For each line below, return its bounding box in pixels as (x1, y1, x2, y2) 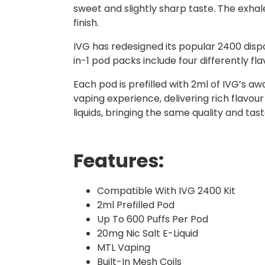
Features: (73, 147, 164, 174)
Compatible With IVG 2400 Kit (97, 184, 235, 198)
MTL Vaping (97, 241, 150, 255)
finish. (73, 16, 99, 30)
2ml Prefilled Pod (97, 198, 174, 212)
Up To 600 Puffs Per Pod (97, 212, 208, 227)
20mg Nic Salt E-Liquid (97, 227, 198, 241)
